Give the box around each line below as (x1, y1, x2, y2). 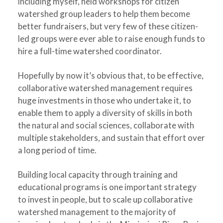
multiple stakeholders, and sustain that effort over (17, 132, 205, 143)
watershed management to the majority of (17, 207, 176, 217)
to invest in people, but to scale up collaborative (17, 194, 193, 205)
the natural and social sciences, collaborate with (17, 120, 194, 130)
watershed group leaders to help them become (17, 8, 190, 19)
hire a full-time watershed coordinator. (17, 46, 162, 56)
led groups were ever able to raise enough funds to (17, 33, 205, 44)
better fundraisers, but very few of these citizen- (17, 21, 198, 31)
